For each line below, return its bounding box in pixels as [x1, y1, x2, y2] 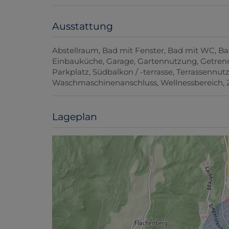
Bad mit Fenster [102, 45, 164, 56]
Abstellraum [52, 45, 99, 56]
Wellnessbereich [161, 78, 223, 88]
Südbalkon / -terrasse [93, 67, 173, 77]
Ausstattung [52, 20, 113, 33]
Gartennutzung [138, 56, 197, 66]
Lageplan [52, 111, 97, 123]
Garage [106, 56, 134, 66]
